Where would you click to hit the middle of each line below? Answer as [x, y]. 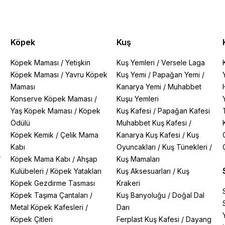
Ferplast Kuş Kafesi [148, 219]
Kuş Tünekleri [185, 147]
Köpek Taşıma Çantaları [49, 195]
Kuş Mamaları [138, 159]
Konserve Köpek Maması [52, 99]
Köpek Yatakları [76, 171]
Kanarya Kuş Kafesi [148, 135]
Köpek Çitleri [32, 219]
